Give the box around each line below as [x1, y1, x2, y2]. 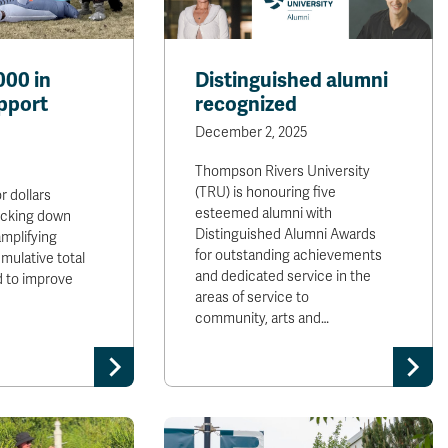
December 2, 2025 [195, 124, 308, 141]
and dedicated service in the [195, 268, 372, 285]
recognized [195, 92, 298, 117]
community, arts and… [195, 310, 330, 327]
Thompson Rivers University [195, 163, 371, 180]
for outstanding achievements [195, 247, 383, 264]
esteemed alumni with [195, 205, 333, 222]
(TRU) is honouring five [195, 184, 337, 201]
